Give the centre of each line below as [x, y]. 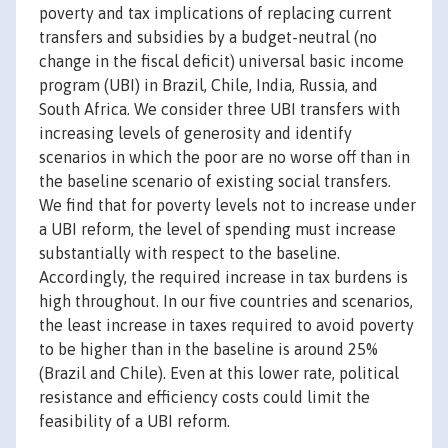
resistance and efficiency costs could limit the [204, 397]
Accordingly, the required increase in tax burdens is [223, 277]
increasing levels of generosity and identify [195, 133]
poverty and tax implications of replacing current [215, 13]
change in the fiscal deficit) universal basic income [221, 61]
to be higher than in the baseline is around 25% [208, 349]
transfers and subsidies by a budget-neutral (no [208, 37]
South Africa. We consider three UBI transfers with [219, 109]
